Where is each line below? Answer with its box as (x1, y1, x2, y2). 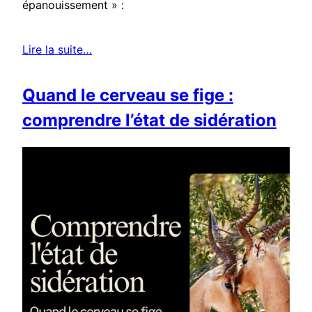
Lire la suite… (22, 42, 92, 56)
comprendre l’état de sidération (22, 109, 276, 130)
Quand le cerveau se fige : (22, 84, 233, 105)
